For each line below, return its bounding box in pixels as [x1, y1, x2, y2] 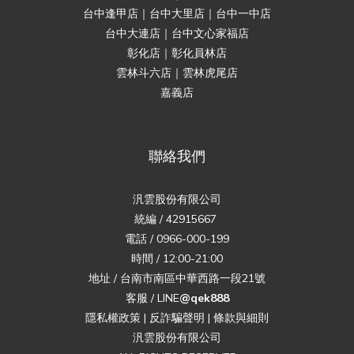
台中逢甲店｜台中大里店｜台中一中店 [83, 6, 271, 21]
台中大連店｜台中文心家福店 [105, 26, 249, 40]
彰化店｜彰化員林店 [127, 46, 227, 60]
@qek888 [179, 291, 229, 305]
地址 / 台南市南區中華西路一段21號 [88, 271, 265, 285]
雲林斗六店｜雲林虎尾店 [116, 66, 238, 80]
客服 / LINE [125, 291, 179, 305]
